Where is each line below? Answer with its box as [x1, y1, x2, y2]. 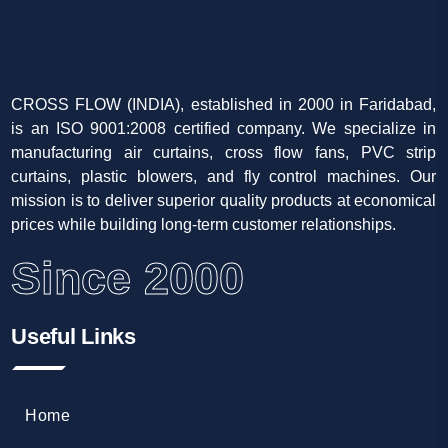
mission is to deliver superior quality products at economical [11, 192, 437, 210]
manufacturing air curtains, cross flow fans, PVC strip [11, 144, 437, 162]
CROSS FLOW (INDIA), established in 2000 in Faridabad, [11, 96, 437, 114]
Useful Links [11, 324, 136, 350]
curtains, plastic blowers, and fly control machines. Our [11, 168, 437, 186]
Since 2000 [11, 253, 245, 305]
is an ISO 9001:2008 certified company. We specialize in [11, 120, 437, 138]
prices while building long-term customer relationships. [11, 216, 397, 234]
